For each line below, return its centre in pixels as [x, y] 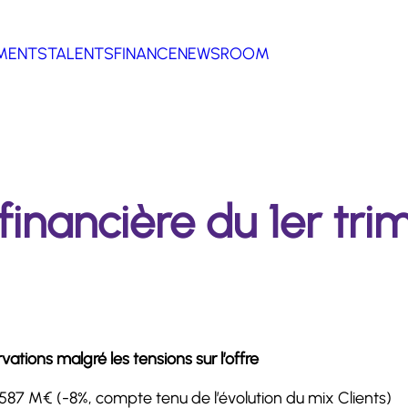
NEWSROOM [224, 54]
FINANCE [146, 54]
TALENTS [81, 54]
